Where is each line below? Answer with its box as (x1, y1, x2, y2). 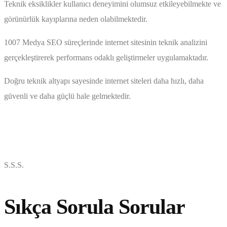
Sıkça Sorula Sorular (4, 195, 185, 219)
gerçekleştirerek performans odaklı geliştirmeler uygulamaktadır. (4, 53, 208, 62)
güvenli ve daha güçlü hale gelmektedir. (4, 92, 131, 101)
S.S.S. (4, 161, 24, 170)
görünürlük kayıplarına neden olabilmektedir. (4, 15, 147, 24)
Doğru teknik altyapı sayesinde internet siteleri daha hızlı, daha (4, 77, 204, 86)
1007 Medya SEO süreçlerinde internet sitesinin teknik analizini (4, 38, 207, 47)
